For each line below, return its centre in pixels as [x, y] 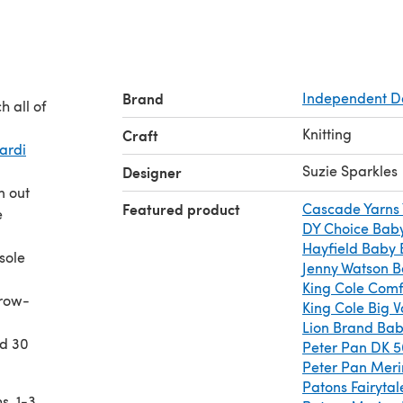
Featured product [181, 209]
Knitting [327, 133]
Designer [152, 172]
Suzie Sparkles [350, 170]
